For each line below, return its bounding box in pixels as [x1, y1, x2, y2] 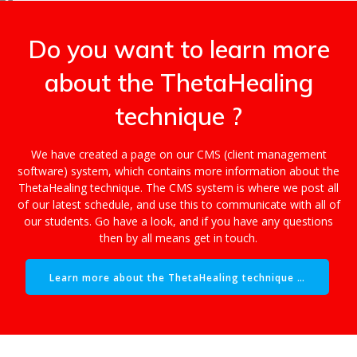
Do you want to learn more [27, 33, 330, 65]
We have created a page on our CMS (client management [30, 147, 327, 163]
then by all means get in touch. [100, 230, 257, 246]
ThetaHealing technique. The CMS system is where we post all [18, 180, 339, 196]
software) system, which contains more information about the [18, 163, 339, 179]
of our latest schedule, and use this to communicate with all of [17, 197, 340, 213]
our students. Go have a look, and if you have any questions [24, 214, 333, 229]
